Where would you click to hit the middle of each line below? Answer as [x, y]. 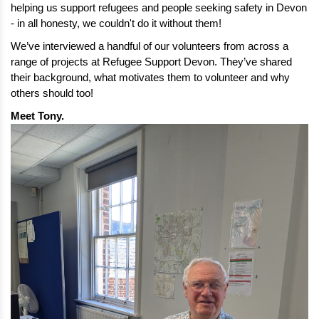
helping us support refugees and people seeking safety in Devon [159, 7]
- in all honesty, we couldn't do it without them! [116, 23]
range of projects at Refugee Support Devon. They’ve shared [151, 62]
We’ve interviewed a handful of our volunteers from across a [150, 46]
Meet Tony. [39, 116]
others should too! [52, 93]
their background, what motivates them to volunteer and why [150, 77]
